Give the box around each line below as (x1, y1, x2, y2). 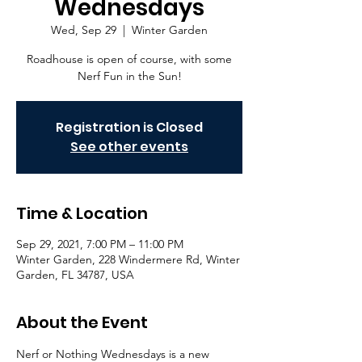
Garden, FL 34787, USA (16, 267, 134, 282)
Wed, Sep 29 (51, 23, 116, 37)
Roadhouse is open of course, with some (27, 52, 232, 66)
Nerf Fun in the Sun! (77, 69, 182, 83)
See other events (70, 137, 188, 156)
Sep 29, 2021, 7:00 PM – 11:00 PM (16, 237, 183, 251)
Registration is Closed (56, 118, 203, 137)
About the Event (16, 311, 148, 334)
